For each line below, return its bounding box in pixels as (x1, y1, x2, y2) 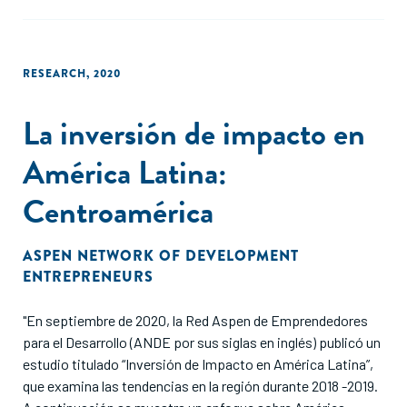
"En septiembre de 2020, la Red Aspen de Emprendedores (23, 312, 368, 329)
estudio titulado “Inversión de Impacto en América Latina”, (23, 355, 373, 372)
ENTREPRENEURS (23, 266, 154, 287)
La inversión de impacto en (23, 109, 365, 157)
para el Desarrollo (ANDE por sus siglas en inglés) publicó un (23, 333, 381, 351)
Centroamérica (23, 187, 213, 235)
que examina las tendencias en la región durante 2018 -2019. (23, 377, 378, 394)
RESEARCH (23, 65, 86, 82)
